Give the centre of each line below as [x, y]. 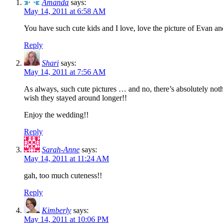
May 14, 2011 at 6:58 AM [65, 11]
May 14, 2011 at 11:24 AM [66, 158]
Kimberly [56, 210]
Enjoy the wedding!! [56, 114]
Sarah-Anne [61, 149]
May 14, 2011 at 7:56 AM [65, 72]
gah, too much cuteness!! [63, 175]
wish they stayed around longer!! [75, 98]
